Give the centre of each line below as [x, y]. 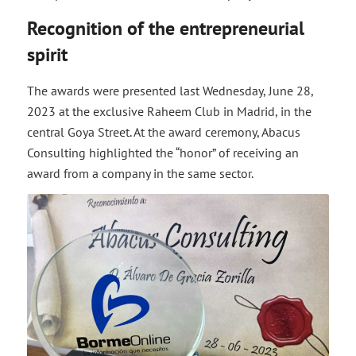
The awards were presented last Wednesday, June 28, [170, 90]
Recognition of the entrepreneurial [165, 28]
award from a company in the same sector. [140, 173]
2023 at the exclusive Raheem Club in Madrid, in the [169, 111]
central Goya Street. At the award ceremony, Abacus [163, 132]
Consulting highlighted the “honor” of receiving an [163, 152]
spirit [47, 54]
